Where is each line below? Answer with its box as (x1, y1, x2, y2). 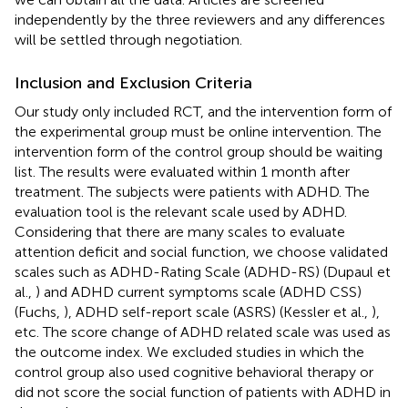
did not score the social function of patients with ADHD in (15, 382, 391, 401)
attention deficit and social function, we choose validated (15, 242, 388, 260)
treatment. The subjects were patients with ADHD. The (15, 182, 370, 200)
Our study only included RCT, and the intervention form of (15, 102, 392, 120)
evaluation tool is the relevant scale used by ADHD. (15, 202, 347, 220)
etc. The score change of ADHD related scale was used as (15, 322, 391, 341)
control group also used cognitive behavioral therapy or (15, 362, 373, 381)
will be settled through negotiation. (15, 30, 242, 48)
